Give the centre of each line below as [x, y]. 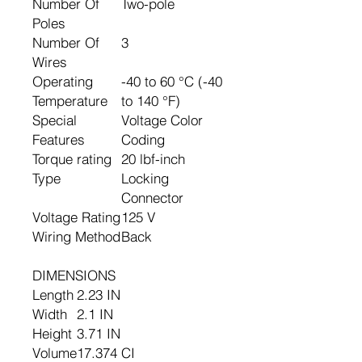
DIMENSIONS [74, 275]
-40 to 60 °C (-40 [172, 81]
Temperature [70, 101]
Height [52, 333]
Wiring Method [76, 236]
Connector [152, 198]
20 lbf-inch [153, 159]
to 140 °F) [151, 101]
